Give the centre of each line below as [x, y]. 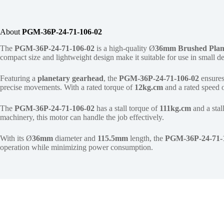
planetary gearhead [70, 78]
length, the [146, 138]
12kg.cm [149, 87]
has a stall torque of [127, 108]
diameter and [75, 138]
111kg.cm [175, 108]
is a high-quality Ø [125, 48]
